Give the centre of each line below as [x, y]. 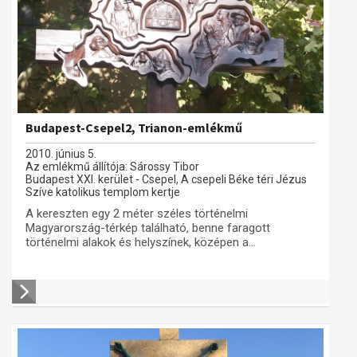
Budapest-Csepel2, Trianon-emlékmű [134, 127]
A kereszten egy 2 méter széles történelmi [137, 214]
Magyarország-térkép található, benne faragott [148, 228]
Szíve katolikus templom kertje [103, 192]
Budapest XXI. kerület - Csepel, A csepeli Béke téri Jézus [166, 179]
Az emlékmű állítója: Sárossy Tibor [112, 167]
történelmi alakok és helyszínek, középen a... [141, 242]
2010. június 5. [61, 154]
